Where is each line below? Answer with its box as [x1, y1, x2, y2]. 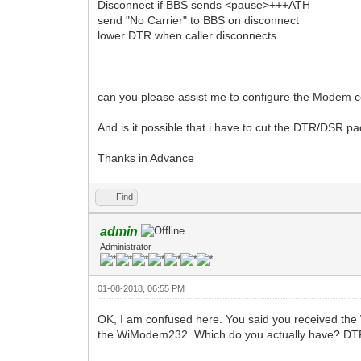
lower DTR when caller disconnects [98, 28, 277, 42]
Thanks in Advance [98, 151, 195, 164]
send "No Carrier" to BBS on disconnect [98, 13, 300, 27]
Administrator [100, 241, 152, 251]
